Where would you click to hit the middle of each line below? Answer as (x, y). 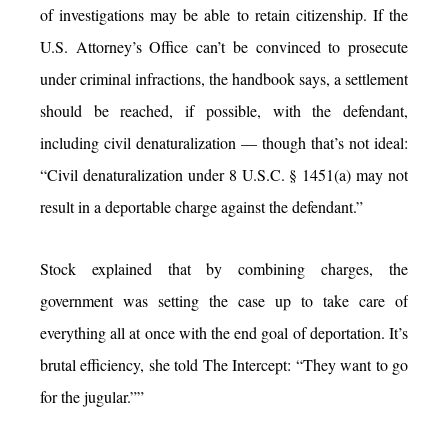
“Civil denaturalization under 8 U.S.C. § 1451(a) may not (224, 174)
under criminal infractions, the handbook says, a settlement (224, 78)
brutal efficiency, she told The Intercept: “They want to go (224, 364)
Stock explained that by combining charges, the (224, 268)
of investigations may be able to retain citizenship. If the (224, 14)
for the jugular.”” (92, 396)
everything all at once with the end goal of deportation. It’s (224, 332)
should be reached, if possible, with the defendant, (224, 110)
